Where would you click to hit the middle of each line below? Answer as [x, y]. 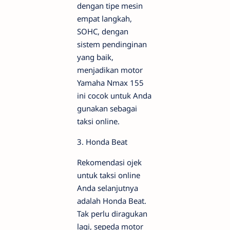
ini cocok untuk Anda [114, 96]
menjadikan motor [110, 70]
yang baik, [95, 57]
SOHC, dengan [103, 32]
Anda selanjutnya [108, 188]
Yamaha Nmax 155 [110, 83]
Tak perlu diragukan [112, 214]
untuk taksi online [109, 175]
